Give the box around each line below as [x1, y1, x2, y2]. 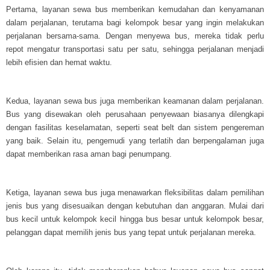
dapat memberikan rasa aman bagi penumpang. [6, 149, 172, 159]
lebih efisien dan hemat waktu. [6, 57, 112, 67]
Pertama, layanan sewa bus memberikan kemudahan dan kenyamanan [6, 4, 264, 14]
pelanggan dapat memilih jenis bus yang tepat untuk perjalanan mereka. [6, 227, 256, 237]
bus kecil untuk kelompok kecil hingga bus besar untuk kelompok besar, [6, 214, 264, 224]
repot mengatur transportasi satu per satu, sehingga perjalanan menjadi [6, 44, 264, 54]
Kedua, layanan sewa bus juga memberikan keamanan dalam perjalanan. [6, 96, 264, 105]
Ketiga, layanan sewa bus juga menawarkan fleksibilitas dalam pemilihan [6, 187, 264, 197]
